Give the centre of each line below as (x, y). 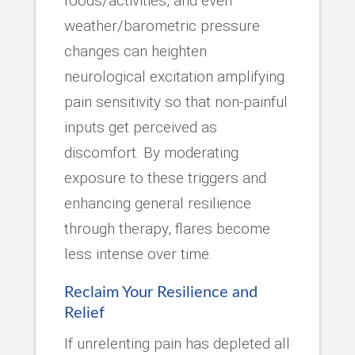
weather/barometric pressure (162, 25)
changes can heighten (135, 51)
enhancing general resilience (157, 203)
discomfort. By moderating (151, 152)
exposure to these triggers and (165, 177)
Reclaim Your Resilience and (160, 292)
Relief (84, 313)
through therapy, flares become (167, 228)
